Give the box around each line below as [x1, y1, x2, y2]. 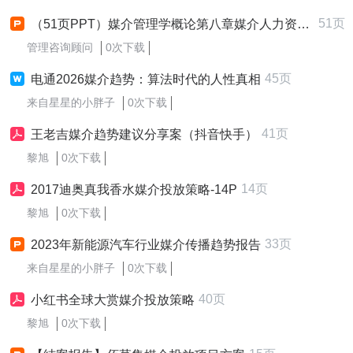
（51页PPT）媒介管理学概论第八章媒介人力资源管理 [31, 17, 297, 31]
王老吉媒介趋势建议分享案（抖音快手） [31, 128, 258, 141]
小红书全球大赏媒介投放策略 [31, 293, 195, 307]
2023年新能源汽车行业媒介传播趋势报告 [31, 238, 261, 251]
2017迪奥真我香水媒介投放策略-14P [31, 183, 237, 196]
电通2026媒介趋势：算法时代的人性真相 [31, 72, 261, 86]
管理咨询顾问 [27, 41, 93, 54]
